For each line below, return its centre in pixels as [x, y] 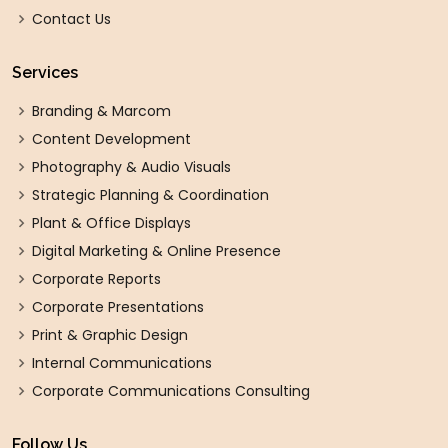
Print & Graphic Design [110, 335]
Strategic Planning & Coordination [150, 195]
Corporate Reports [96, 279]
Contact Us [71, 19]
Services [45, 72]
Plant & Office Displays [111, 223]
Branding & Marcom [101, 111]
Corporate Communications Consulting [171, 391]
